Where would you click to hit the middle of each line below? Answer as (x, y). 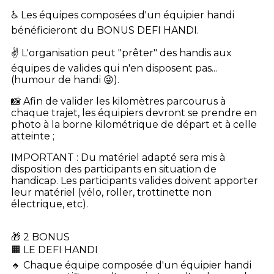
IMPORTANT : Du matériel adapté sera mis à (118, 157)
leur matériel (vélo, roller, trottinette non (111, 192)
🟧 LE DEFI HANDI (54, 250)
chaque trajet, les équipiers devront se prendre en (134, 113)
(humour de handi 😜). (65, 80)
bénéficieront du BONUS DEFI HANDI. (105, 30)
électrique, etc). (50, 204)
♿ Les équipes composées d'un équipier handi (123, 15)
